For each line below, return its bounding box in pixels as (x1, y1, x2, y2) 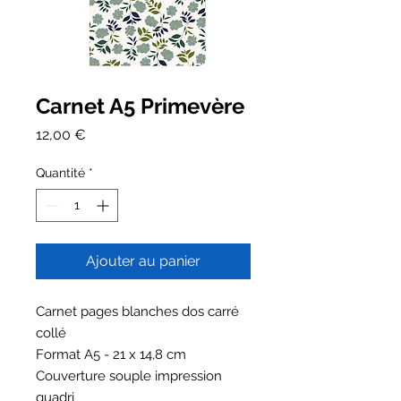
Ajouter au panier (86, 252, 200, 269)
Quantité (36, 165, 85, 180)
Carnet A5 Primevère (36, 92, 244, 119)
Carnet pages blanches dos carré (36, 303, 239, 320)
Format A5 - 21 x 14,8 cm (36, 346, 186, 363)
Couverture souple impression (36, 367, 222, 384)
